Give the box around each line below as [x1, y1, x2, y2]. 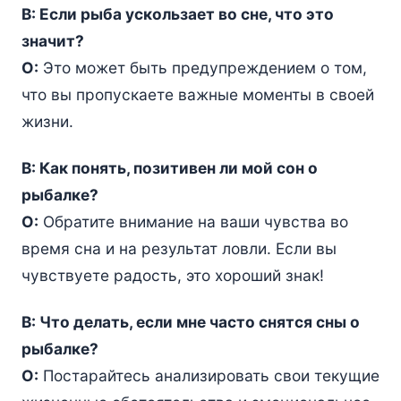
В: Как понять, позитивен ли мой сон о [21, 158, 318, 178]
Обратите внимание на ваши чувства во [38, 212, 348, 232]
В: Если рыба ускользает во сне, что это [21, 4, 334, 24]
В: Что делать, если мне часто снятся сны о [21, 312, 360, 332]
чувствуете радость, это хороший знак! [21, 266, 324, 286]
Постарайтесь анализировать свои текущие [38, 366, 380, 386]
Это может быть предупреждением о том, [38, 58, 367, 78]
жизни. [21, 112, 73, 132]
